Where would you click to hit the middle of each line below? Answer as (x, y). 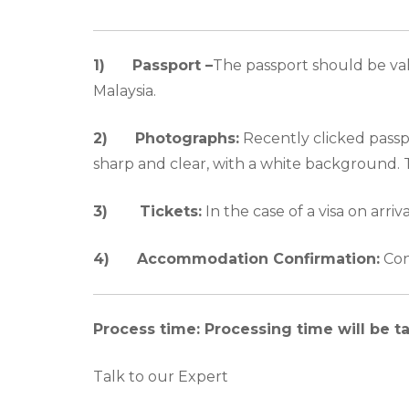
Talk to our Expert (161, 377)
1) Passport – (153, 66)
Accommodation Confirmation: (258, 259)
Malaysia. (125, 91)
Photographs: (187, 139)
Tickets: (168, 212)
